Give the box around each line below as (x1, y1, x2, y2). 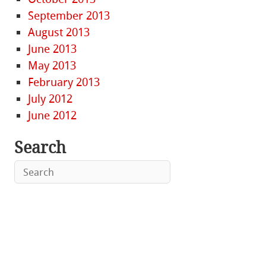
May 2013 (28, 59, 77, 73)
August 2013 (28, 26, 90, 40)
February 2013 (28, 75, 100, 90)
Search (14, 138, 66, 157)
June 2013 (28, 42, 77, 56)
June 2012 (28, 109, 77, 123)
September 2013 (28, 9, 110, 23)
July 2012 (28, 92, 73, 106)
